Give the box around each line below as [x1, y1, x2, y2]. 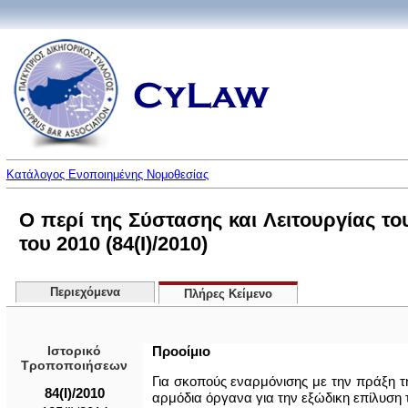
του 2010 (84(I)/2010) [18, 232, 208, 255]
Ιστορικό [47, 343, 102, 358]
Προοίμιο [151, 343, 210, 359]
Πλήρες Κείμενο [184, 288, 272, 301]
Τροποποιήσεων [21, 358, 128, 372]
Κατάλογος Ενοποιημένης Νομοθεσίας [5, 168, 209, 181]
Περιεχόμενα [49, 286, 120, 299]
